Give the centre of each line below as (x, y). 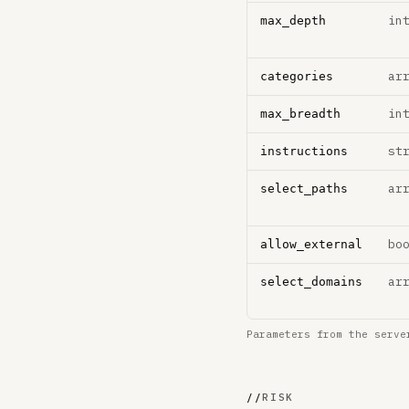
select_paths (304, 189)
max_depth (293, 21)
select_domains (311, 282)
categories (297, 76)
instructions (304, 151)
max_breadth (300, 114)
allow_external (311, 244)
